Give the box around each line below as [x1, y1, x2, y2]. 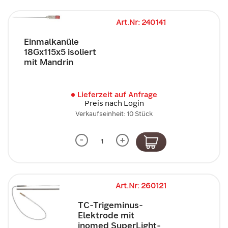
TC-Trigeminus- [78, 199, 143, 211]
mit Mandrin [24, 56, 73, 68]
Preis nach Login [84, 98, 144, 108]
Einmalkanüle [24, 36, 79, 47]
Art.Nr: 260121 [116, 180, 166, 191]
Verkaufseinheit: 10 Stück [75, 109, 153, 118]
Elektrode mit [78, 209, 134, 221]
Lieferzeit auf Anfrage [77, 90, 157, 100]
